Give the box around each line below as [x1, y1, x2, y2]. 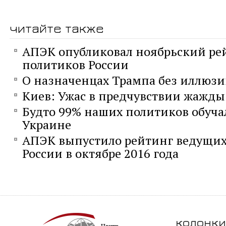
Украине [22, 117, 71, 133]
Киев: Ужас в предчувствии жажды [22, 88, 225, 104]
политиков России [22, 56, 129, 73]
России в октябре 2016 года [22, 145, 179, 162]
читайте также [10, 20, 104, 36]
